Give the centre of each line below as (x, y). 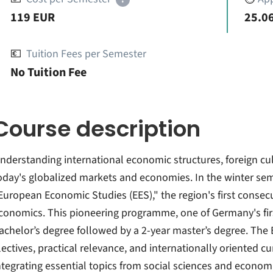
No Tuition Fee (48, 73)
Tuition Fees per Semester (86, 54)
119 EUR (32, 18)
